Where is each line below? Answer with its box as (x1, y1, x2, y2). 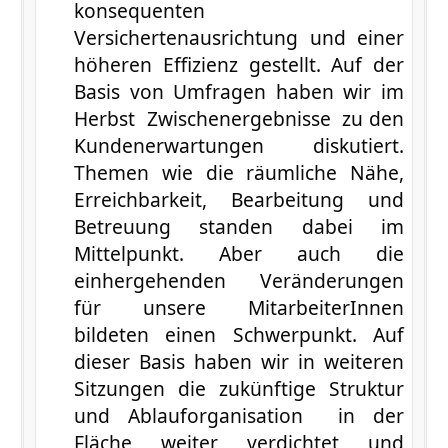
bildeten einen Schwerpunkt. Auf (73, 320, 405, 348)
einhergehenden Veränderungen (73, 266, 405, 294)
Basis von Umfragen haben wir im (73, 77, 405, 105)
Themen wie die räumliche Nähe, (73, 158, 405, 186)
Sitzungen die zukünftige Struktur (73, 374, 405, 402)
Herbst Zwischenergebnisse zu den (73, 104, 405, 132)
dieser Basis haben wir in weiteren (73, 347, 405, 375)
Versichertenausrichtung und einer (73, 23, 405, 51)
